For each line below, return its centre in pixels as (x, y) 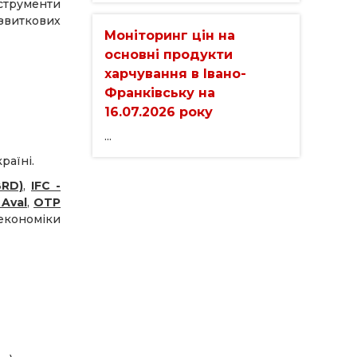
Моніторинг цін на (170, 35)
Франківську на (160, 92)
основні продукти (169, 54)
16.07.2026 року (159, 112)
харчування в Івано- (175, 73)
